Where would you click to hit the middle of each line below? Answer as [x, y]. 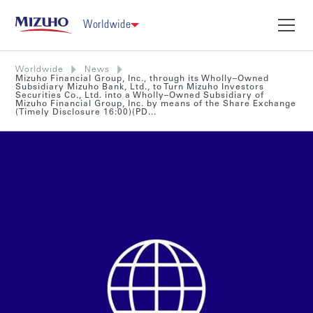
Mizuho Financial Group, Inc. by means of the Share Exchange [156, 104]
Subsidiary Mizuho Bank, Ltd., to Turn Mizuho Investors [140, 87]
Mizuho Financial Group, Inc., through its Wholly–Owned [143, 79]
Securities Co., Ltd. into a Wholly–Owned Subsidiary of [140, 95]
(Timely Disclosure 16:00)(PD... [86, 112]
